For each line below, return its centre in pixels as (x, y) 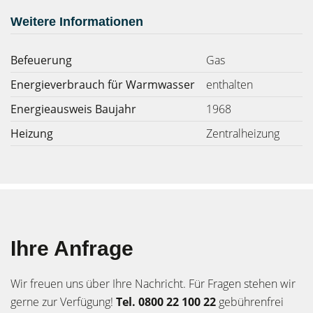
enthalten (230, 85)
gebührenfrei (250, 302)
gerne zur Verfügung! (63, 302)
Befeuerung (41, 60)
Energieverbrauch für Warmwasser (103, 85)
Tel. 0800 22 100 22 (166, 302)
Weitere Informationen (77, 22)
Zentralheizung (243, 133)
